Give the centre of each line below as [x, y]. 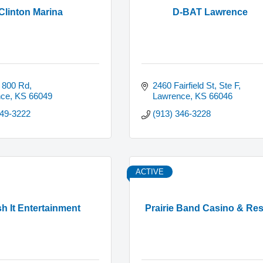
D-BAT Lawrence [210, 12]
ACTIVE [150, 172]
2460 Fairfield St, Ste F [195, 86]
